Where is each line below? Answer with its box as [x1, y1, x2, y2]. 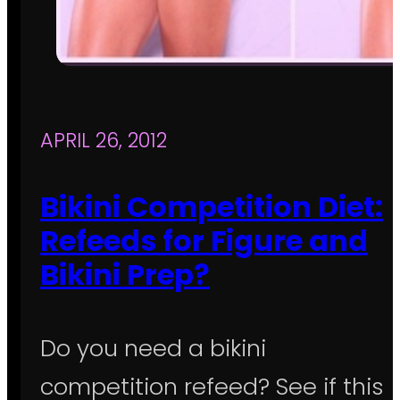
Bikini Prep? [40, 254, 210, 295]
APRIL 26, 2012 [40, 126, 167, 155]
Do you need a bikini [40, 332, 266, 365]
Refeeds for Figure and [40, 220, 368, 261]
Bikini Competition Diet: [40, 186, 383, 227]
